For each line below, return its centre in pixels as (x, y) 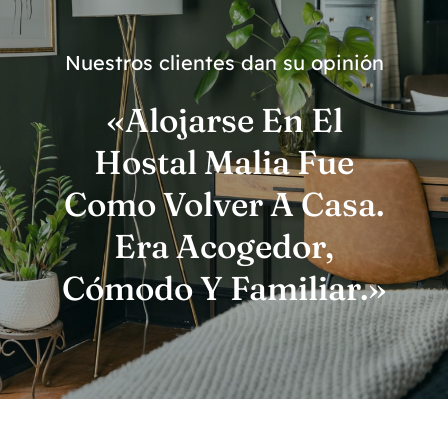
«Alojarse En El (224, 120)
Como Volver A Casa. (224, 204)
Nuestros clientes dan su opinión (224, 63)
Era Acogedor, (224, 246)
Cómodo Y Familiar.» (224, 288)
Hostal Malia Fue (224, 162)
